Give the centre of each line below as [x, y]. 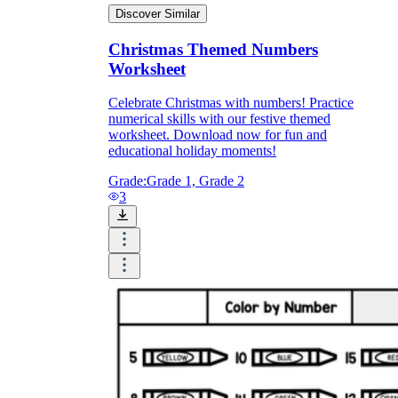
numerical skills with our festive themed [219, 119]
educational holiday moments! [192, 151]
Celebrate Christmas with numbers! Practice [231, 103]
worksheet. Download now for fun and [218, 135]
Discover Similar [158, 14]
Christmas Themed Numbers [213, 49]
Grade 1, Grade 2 [195, 181]
